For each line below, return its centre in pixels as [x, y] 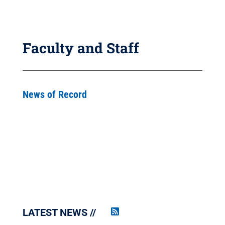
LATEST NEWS [55, 212]
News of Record [54, 94]
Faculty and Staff [81, 48]
